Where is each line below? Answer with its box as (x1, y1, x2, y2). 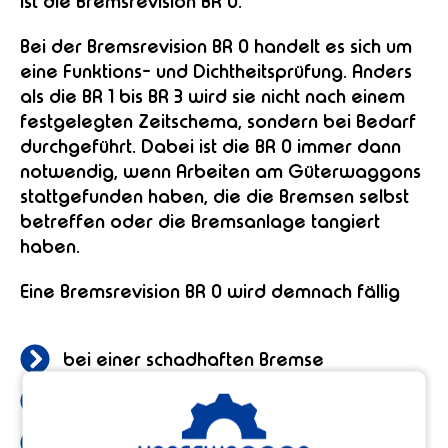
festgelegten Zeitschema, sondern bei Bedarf (20, 110, 416, 133)
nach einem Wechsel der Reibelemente (62, 389, 403, 412)
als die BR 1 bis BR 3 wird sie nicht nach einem (20, 85, 405, 108)
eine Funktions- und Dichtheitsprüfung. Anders (20, 60, 412, 83)
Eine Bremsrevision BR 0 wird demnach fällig (20, 280, 400, 303)
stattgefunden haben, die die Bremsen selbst (20, 185, 409, 208)
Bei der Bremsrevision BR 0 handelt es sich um (20, 35, 412, 58)
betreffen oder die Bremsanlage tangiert (20, 210, 380, 233)
